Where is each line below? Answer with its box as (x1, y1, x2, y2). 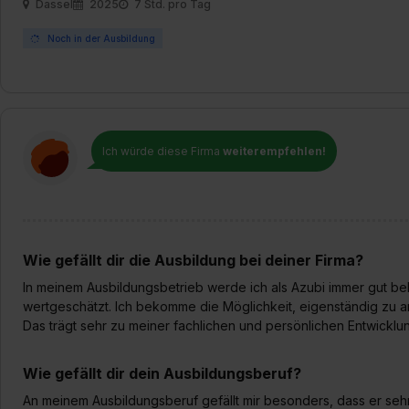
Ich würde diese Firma (102, 144, 223, 158)
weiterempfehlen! (223, 144, 326, 158)
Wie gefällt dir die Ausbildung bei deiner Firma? (23, 251, 363, 269)
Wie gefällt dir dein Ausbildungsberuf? (23, 364, 301, 383)
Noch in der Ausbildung (45, 33, 155, 44)
